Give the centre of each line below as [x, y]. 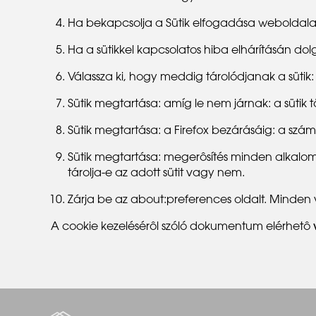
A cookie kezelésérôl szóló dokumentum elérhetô [182, 227]
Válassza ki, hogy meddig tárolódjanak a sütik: [191, 78]
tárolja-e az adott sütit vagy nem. [156, 174]
